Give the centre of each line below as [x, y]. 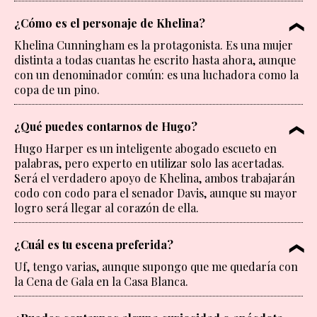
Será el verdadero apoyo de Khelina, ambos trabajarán [155, 178]
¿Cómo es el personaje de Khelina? [110, 23]
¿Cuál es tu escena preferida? [94, 245]
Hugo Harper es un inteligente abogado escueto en [145, 149]
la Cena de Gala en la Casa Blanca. [101, 282]
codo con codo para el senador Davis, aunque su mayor [156, 193]
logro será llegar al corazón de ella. [106, 208]
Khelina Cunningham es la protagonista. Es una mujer [154, 45]
